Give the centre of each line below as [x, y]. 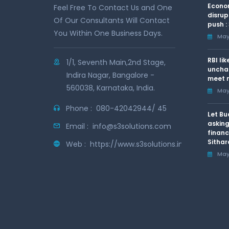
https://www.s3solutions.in [136, 144]
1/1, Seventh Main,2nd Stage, [116, 62]
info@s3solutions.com [132, 126]
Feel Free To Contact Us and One [113, 8]
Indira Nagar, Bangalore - [110, 75]
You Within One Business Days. [108, 33]
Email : [79, 126]
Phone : [81, 108]
